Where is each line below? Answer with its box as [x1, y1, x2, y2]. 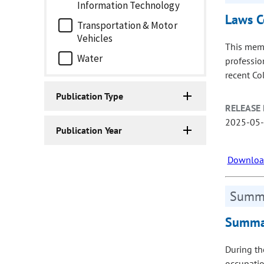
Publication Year [56, 124, 122, 137]
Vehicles [77, 32, 113, 45]
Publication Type [56, 90, 124, 103]
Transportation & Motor [77, 19, 177, 32]
